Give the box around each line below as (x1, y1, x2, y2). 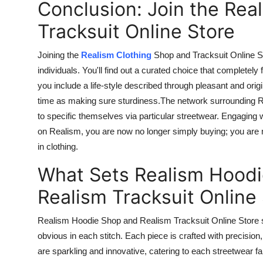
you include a (38, 80, 90, 90)
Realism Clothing (81, 49, 151, 60)
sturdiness (116, 95, 158, 106)
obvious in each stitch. (38, 230, 125, 241)
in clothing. (38, 141, 78, 151)
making (68, 95, 96, 106)
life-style (90, 80, 122, 90)
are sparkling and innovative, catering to (38, 245, 191, 256)
